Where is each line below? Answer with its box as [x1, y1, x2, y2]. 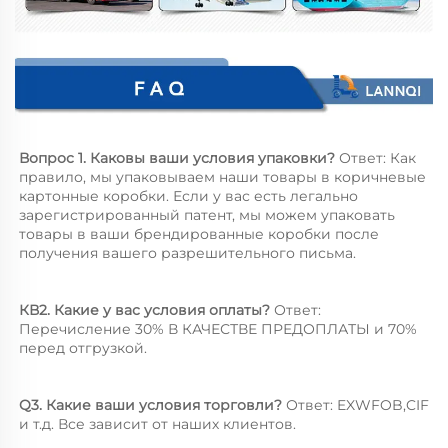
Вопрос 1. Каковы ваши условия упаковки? [19, 148, 339, 167]
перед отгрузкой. [19, 338, 151, 357]
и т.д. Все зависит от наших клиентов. [19, 414, 300, 433]
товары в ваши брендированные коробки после [19, 224, 379, 243]
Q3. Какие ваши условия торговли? [19, 395, 286, 414]
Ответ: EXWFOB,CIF [286, 395, 429, 414]
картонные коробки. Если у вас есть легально [19, 186, 358, 205]
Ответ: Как [339, 148, 416, 167]
